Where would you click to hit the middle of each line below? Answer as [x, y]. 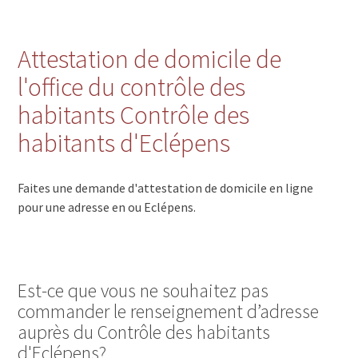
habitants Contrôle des [134, 115]
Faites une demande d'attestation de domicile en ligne [166, 187]
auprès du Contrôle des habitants [144, 332]
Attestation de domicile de [150, 59]
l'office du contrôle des [132, 87]
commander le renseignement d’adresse [169, 311]
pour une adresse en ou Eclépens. [107, 207]
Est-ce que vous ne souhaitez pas [143, 290]
